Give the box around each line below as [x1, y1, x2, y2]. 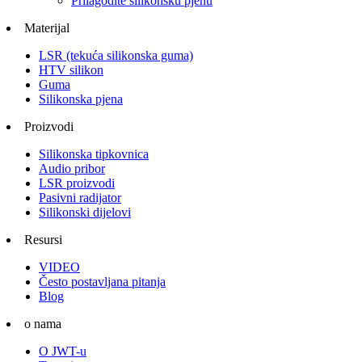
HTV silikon [39, 63, 103, 77]
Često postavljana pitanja [39, 275, 166, 288]
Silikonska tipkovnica [39, 147, 149, 161]
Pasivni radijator [39, 191, 121, 204]
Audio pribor [39, 162, 105, 175]
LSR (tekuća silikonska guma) [39, 48, 193, 62]
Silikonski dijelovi [39, 205, 131, 219]
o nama [24, 317, 61, 330]
